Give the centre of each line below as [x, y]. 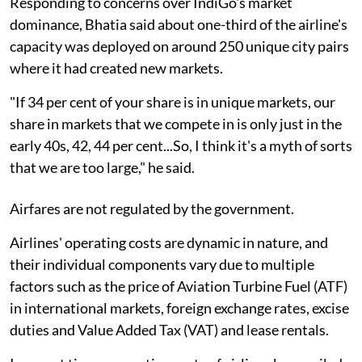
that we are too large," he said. [102, 167]
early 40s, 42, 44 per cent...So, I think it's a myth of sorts [181, 145]
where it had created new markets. [116, 67]
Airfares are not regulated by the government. [152, 208]
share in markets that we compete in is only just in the [176, 123]
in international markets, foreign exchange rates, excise [179, 307]
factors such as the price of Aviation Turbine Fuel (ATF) [179, 286]
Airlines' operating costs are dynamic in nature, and [169, 242]
